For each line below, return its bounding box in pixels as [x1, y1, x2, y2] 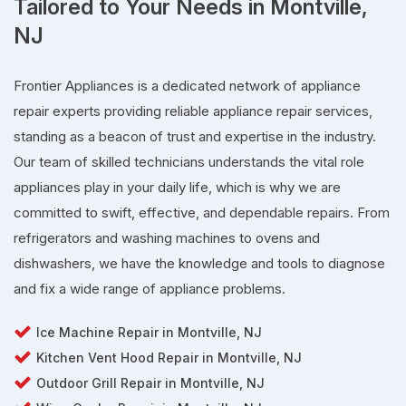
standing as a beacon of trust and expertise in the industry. [14, 128, 376, 146]
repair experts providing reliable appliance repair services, [14, 102, 372, 121]
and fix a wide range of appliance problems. [14, 280, 285, 298]
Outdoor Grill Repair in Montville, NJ [36, 375, 265, 391]
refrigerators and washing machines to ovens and [14, 229, 320, 247]
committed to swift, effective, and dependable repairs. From [14, 204, 390, 222]
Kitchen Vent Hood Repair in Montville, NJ [36, 350, 302, 366]
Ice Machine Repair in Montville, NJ [36, 324, 262, 341]
